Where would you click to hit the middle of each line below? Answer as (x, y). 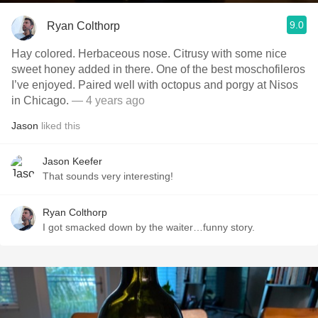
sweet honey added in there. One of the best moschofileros (158, 69)
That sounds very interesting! (108, 176)
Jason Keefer (72, 161)
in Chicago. (42, 100)
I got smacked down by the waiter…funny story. (149, 227)
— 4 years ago (108, 100)
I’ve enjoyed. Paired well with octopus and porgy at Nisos (155, 85)
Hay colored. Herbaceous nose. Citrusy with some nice (149, 54)
